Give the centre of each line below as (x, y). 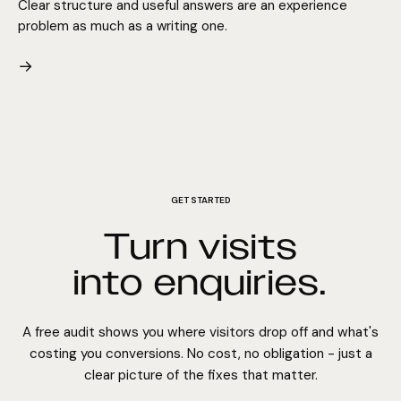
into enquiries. (200, 282)
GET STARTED (200, 200)
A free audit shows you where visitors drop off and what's (200, 332)
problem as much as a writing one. (123, 26)
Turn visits (200, 246)
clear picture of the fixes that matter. (200, 375)
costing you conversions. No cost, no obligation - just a (200, 353)
